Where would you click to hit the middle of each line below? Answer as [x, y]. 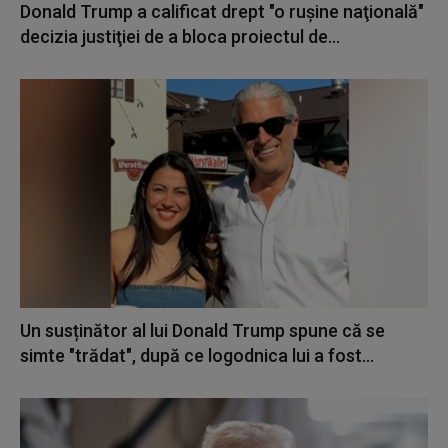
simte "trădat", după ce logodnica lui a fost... [197, 355]
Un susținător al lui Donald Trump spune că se [202, 330]
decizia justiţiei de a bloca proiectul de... [180, 37]
